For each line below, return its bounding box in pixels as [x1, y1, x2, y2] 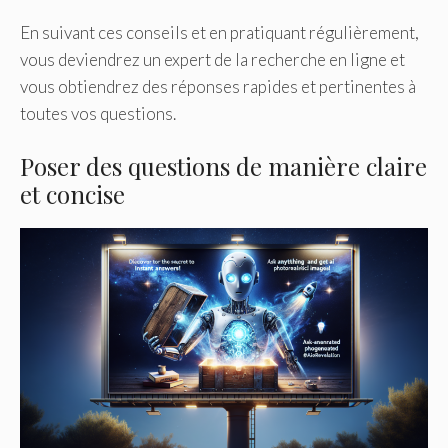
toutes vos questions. [20, 102, 176, 124]
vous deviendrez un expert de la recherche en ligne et [20, 48, 405, 70]
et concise [20, 178, 125, 211]
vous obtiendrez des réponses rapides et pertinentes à [20, 75, 416, 97]
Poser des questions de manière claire [20, 150, 427, 183]
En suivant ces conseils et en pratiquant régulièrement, [20, 21, 419, 43]
